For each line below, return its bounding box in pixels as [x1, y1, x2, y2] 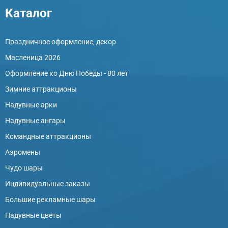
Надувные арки [5, 100, 57, 109]
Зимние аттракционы [5, 84, 77, 94]
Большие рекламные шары [5, 194, 96, 204]
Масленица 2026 [5, 52, 61, 62]
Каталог [5, 5, 52, 21]
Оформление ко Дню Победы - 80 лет [5, 68, 128, 78]
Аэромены [5, 147, 40, 157]
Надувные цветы [5, 210, 62, 220]
